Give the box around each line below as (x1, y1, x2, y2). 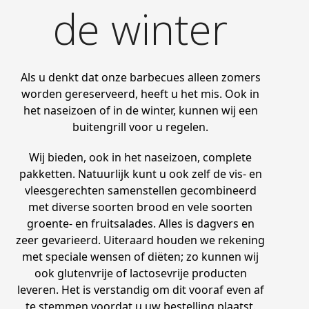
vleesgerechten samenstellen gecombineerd (24, 182, 257, 198)
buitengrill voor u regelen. (72, 119, 209, 134)
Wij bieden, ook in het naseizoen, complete (29, 149, 252, 165)
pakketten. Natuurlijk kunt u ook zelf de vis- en (19, 166, 262, 181)
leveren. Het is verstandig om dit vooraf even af (17, 281, 264, 297)
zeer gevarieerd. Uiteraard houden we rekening (16, 232, 266, 248)
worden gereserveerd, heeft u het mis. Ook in (21, 86, 260, 101)
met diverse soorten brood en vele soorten (28, 199, 253, 215)
